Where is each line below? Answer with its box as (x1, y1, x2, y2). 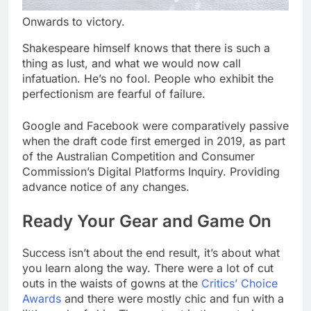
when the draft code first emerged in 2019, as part (22, 133, 285, 148)
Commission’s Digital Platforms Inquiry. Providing (22, 164, 280, 178)
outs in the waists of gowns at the (22, 276, 201, 290)
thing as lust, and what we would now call (22, 56, 241, 70)
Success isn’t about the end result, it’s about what (22, 245, 280, 260)
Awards (22, 291, 61, 305)
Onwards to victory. (22, 14, 125, 28)
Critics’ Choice (201, 276, 278, 290)
